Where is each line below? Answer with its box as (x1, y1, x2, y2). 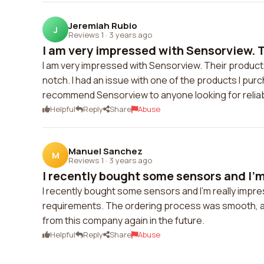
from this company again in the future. (42, 214, 204, 227)
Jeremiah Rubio (68, 19, 137, 32)
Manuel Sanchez (68, 144, 143, 157)
